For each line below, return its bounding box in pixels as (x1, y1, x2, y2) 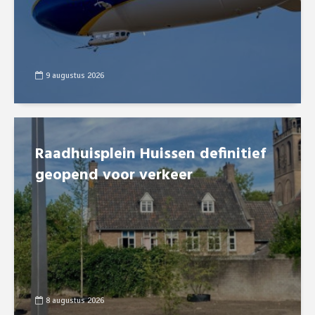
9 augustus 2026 (46, 70, 104, 81)
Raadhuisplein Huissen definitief (35, 142, 266, 167)
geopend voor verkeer (35, 163, 193, 188)
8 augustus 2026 (46, 295, 104, 306)
